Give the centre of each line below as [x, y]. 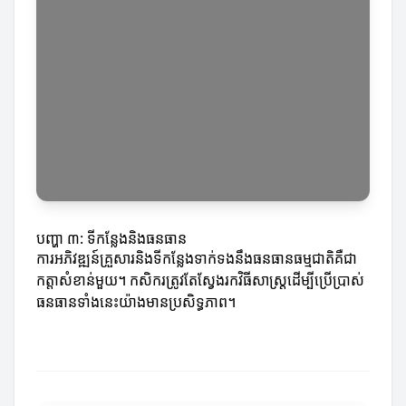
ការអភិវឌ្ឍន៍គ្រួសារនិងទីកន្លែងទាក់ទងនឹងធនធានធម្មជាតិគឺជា [197, 258]
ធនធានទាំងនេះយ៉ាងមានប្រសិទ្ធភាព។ [136, 302]
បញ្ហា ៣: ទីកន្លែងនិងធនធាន [111, 238]
